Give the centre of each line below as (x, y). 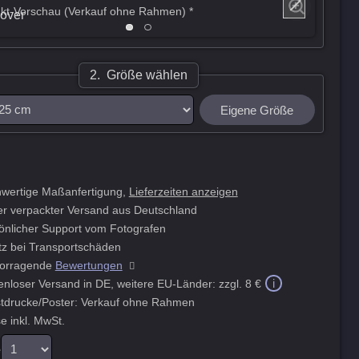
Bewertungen (89, 266)
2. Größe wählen (139, 75)
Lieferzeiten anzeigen (183, 192)
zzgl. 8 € (240, 284)
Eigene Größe (257, 110)
